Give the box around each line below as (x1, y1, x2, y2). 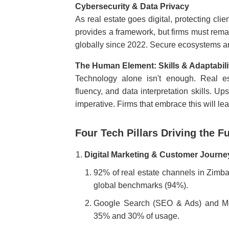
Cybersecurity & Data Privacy (75, 2, 189, 11)
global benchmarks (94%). (94, 181, 188, 190)
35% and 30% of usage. (94, 212, 179, 220)
